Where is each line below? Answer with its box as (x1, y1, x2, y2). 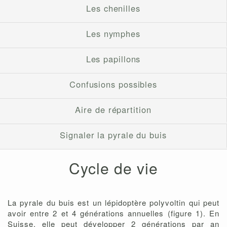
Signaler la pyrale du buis (60, 129, 167, 141)
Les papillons (86, 53, 141, 65)
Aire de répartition (75, 103, 152, 116)
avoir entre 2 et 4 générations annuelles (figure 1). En (8, 208, 219, 219)
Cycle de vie (69, 157, 158, 179)
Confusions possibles (69, 78, 158, 91)
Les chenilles (86, 2, 140, 15)
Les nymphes (86, 27, 140, 40)
